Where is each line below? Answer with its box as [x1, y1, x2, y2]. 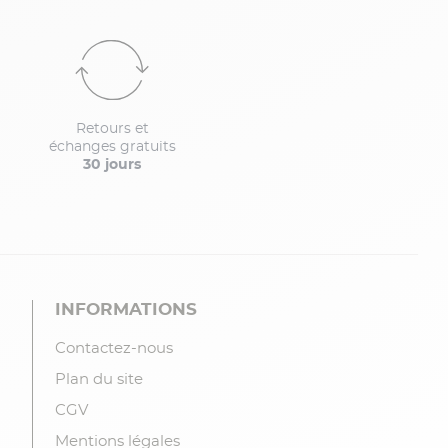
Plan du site [55, 371, 144, 387]
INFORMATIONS [55, 300, 198, 318]
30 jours [83, 157, 141, 172]
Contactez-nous [55, 340, 174, 356]
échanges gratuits [48, 139, 176, 154]
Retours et [75, 121, 149, 136]
